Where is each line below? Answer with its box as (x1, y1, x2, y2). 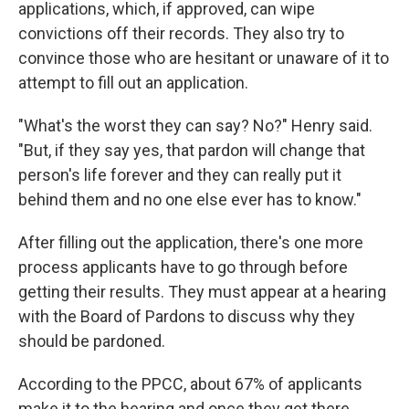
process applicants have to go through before (18, 257, 348, 277)
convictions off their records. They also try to (18, 24, 344, 43)
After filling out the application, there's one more (18, 233, 363, 252)
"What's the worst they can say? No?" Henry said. (18, 116, 372, 135)
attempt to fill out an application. (18, 73, 248, 92)
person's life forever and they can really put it (18, 165, 341, 184)
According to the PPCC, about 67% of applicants (18, 374, 362, 393)
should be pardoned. (18, 331, 165, 351)
